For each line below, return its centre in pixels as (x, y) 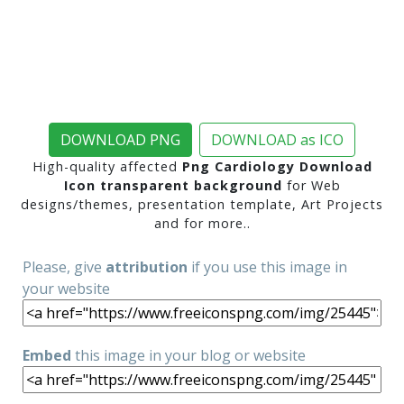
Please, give (64, 267)
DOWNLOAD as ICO (277, 140)
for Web (311, 185)
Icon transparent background (173, 185)
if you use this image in (267, 267)
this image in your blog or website (188, 355)
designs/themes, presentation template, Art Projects (202, 204)
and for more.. (202, 223)
